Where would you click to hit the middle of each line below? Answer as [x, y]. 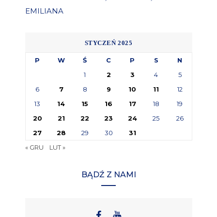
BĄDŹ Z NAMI [108, 175]
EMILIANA [44, 11]
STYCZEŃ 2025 [108, 43]
